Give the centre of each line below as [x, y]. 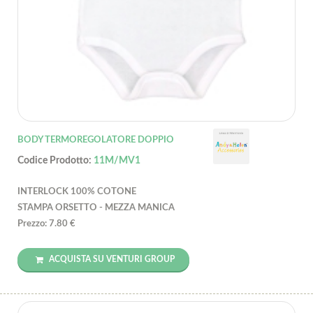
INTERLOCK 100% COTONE [77, 191]
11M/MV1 [117, 160]
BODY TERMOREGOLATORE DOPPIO [96, 140]
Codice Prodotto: [56, 160]
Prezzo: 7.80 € [46, 224]
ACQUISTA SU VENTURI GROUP [111, 259]
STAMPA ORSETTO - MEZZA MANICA [96, 208]
